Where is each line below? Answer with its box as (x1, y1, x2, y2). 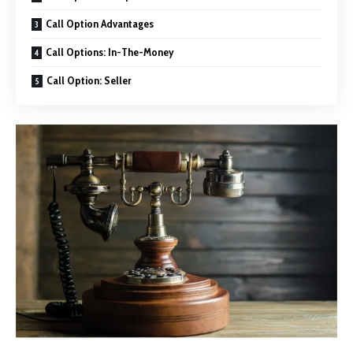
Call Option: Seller (46, 72, 131, 87)
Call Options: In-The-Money (46, 44, 174, 59)
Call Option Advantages (46, 16, 154, 31)
